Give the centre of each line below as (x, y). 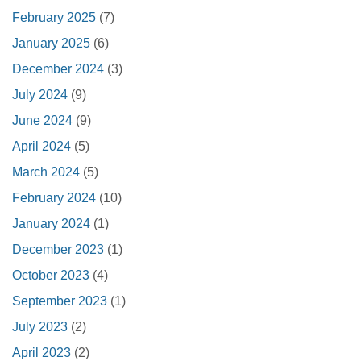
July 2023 (40, 327)
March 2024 (46, 172)
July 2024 (40, 95)
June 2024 (42, 121)
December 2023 (58, 250)
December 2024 (58, 69)
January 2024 (51, 224)
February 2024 (54, 198)
